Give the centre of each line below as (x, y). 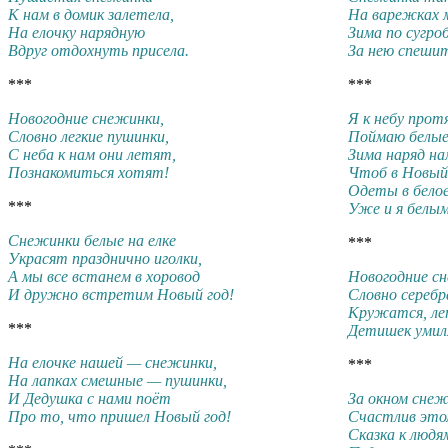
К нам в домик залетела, (91, 14)
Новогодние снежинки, (86, 118)
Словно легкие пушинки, (88, 136)
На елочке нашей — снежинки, (112, 362)
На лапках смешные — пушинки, (117, 380)
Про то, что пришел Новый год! (119, 416)
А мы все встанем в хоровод (104, 276)
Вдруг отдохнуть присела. (98, 50)
